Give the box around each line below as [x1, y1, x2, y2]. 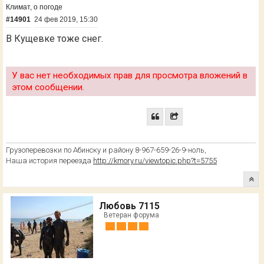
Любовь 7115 [99, 200, 160, 212]
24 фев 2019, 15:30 [34, 15, 98, 24]
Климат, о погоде [6, 2, 62, 11]
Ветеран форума [104, 210, 159, 219]
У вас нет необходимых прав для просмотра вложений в [12, 70, 247, 81]
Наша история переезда [6, 156, 93, 165]
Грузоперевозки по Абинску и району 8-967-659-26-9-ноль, [6, 145, 206, 154]
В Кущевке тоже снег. [6, 32, 103, 44]
